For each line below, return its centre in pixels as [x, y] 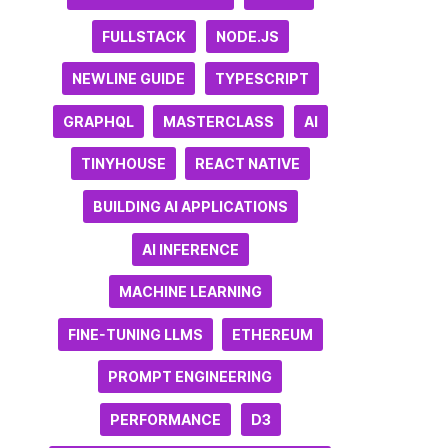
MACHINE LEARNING [190, 292]
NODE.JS [247, 36]
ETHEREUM [273, 334]
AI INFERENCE [190, 249]
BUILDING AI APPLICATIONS [190, 206]
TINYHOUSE [123, 164]
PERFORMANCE [166, 419]
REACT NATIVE [248, 164]
